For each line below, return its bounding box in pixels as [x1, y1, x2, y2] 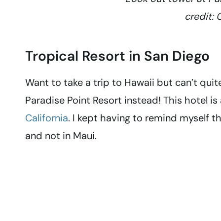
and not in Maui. [25, 129, 97, 143]
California [25, 111, 68, 125]
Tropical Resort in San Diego [25, 47, 210, 66]
